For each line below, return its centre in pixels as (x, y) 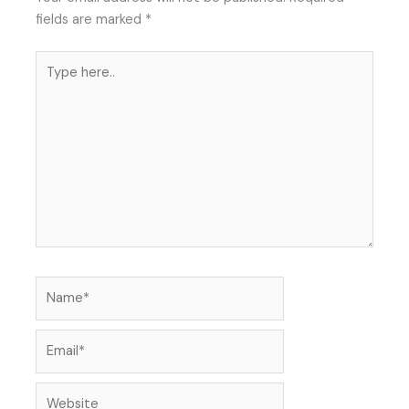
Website (61, 393)
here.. (52, 82)
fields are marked (91, 19)
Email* (54, 340)
